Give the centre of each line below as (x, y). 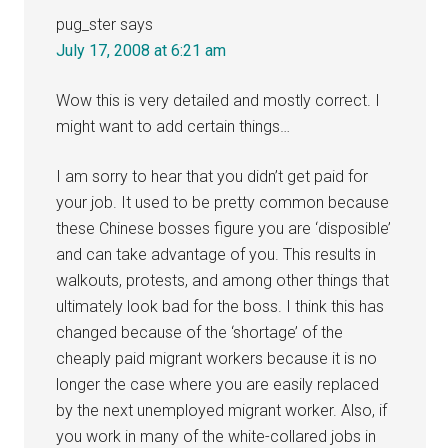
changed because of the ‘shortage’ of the (200, 332)
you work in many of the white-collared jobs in (216, 436)
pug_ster (86, 24)
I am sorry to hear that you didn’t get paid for (212, 176)
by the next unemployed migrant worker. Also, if (222, 410)
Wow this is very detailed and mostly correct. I (218, 100)
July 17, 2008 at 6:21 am (141, 50)
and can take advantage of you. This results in (216, 254)
